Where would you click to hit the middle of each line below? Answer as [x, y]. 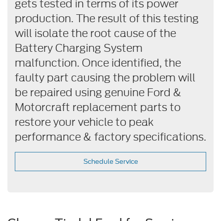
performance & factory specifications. [110, 137]
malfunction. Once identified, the [98, 63]
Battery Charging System [79, 48]
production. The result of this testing [107, 18]
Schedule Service [110, 161]
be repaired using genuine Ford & [98, 92]
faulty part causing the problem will [105, 77]
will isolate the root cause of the [95, 33]
